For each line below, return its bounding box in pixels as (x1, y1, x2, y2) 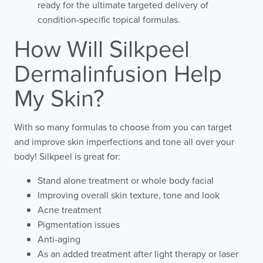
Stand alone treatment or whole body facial (38, 174, 214, 187)
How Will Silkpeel (14, 32, 190, 65)
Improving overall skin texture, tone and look (38, 188, 220, 202)
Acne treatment (38, 203, 102, 217)
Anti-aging (38, 232, 80, 246)
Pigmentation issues (38, 218, 120, 231)
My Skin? (14, 81, 104, 114)
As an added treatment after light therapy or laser (38, 247, 238, 261)
